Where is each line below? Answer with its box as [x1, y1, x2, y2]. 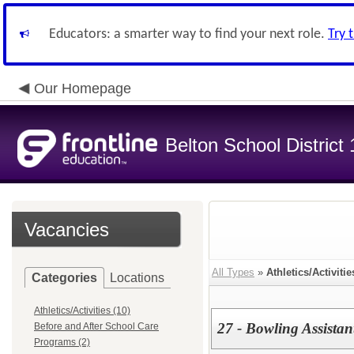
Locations [110, 271, 164, 284]
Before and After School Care [34, 321, 159, 332]
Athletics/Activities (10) [34, 305, 130, 316]
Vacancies [24, 219, 109, 240]
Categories [32, 271, 97, 284]
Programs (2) [34, 337, 90, 348]
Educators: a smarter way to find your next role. [49, 27, 328, 42]
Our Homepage [34, 81, 131, 96]
